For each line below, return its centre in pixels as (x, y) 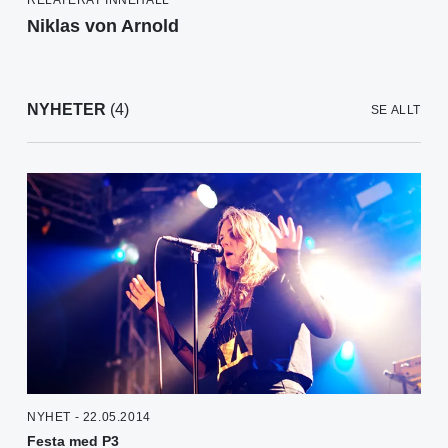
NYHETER (66, 109)
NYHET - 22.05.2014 (89, 416)
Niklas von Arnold (103, 25)
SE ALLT (395, 109)
